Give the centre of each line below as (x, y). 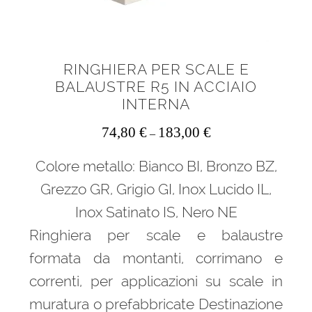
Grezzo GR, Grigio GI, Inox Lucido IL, (156, 189)
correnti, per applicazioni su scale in (156, 281)
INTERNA (156, 104)
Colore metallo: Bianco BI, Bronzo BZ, (156, 166)
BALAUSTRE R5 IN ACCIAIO (156, 87)
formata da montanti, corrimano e (156, 258)
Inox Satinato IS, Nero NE (156, 212)
